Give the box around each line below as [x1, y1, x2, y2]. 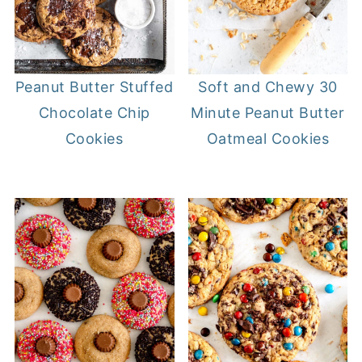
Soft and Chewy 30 [198, 78, 338, 96]
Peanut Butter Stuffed [15, 78, 174, 96]
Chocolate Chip [38, 104, 150, 122]
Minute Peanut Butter [191, 104, 345, 122]
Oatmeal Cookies [206, 130, 330, 148]
